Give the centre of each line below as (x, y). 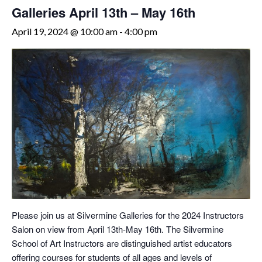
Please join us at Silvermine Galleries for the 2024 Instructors (128, 215)
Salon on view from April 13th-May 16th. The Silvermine (118, 229)
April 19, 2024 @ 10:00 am (65, 31)
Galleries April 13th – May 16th (104, 12)
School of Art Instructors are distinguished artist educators (122, 243)
